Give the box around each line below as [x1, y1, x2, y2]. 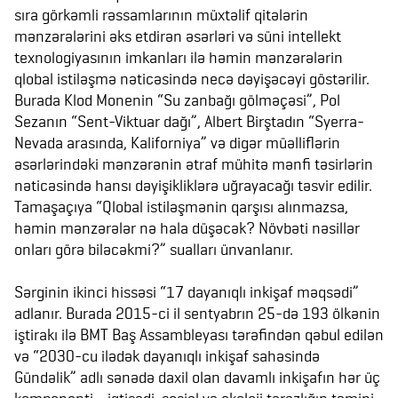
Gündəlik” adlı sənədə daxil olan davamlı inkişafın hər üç [14, 368, 380, 386]
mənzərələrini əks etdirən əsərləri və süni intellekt [14, 27, 341, 45]
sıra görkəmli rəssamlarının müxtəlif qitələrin [14, 5, 308, 24]
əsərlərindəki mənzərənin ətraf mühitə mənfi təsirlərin [14, 155, 373, 173]
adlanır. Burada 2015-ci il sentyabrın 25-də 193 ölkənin [14, 304, 380, 322]
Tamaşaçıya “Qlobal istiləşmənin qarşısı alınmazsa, [14, 197, 348, 216]
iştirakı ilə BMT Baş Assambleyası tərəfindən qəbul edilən [14, 325, 384, 344]
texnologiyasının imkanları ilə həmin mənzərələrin [14, 48, 343, 67]
